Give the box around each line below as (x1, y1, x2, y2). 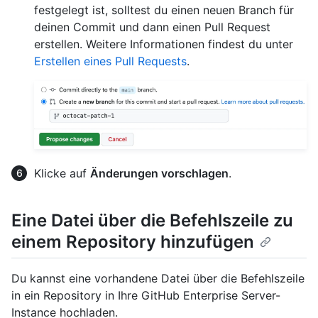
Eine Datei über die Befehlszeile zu (11, 209, 293, 231)
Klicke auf (34, 165, 90, 180)
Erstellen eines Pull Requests (34, 54, 187, 69)
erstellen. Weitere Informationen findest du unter (34, 37, 293, 52)
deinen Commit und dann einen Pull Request (34, 20, 270, 35)
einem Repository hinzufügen (11, 231, 254, 252)
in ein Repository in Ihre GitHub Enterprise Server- (11, 287, 280, 302)
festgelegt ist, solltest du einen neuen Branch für (34, 3, 294, 18)
